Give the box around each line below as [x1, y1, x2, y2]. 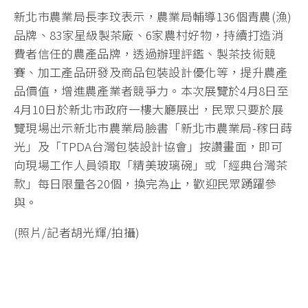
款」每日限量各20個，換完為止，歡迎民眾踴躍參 [14, 175, 277, 192]
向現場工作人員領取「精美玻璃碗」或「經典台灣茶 [14, 156, 288, 174]
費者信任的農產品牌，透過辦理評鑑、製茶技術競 [14, 45, 276, 63]
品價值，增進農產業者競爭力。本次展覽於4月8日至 [14, 82, 289, 100]
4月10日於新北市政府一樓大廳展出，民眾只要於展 [14, 100, 284, 118]
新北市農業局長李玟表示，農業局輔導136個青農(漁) [14, 8, 292, 25]
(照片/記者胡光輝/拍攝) [14, 223, 140, 241]
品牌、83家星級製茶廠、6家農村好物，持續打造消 [14, 26, 284, 44]
